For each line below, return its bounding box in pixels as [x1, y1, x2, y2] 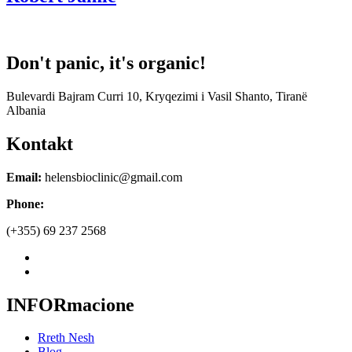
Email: [6, 170, 42, 184]
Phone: [6, 196, 44, 211]
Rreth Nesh [38, 331, 94, 345]
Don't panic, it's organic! [6, 52, 206, 73]
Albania [6, 103, 46, 117]
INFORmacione [6, 294, 134, 315]
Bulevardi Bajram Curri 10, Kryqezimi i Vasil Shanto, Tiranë [6, 89, 307, 103]
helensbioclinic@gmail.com [42, 170, 182, 184]
